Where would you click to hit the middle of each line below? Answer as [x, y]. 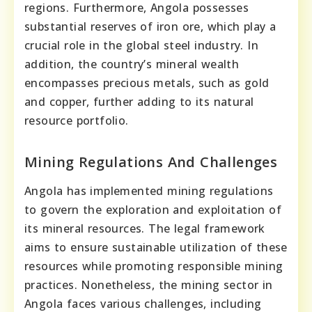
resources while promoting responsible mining [154, 266]
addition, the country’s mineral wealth [132, 64]
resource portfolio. [77, 120]
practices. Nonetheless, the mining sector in [149, 284]
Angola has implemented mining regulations [149, 190]
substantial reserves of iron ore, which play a [150, 26]
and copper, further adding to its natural [139, 101]
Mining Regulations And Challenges [151, 162]
